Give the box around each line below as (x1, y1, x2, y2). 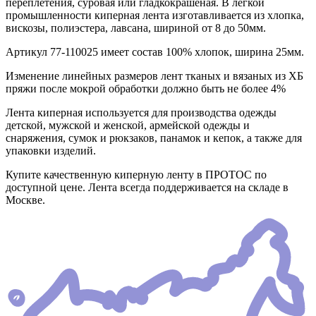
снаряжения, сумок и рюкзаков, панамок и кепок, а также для (6, 132, 302, 145)
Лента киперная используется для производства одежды (6, 107, 276, 119)
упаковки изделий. (6, 145, 96, 157)
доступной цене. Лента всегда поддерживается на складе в (6, 181, 288, 194)
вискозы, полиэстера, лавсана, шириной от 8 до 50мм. (6, 22, 266, 35)
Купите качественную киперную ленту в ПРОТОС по (6, 169, 267, 181)
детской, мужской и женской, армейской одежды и (6, 119, 250, 132)
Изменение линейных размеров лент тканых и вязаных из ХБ (6, 70, 303, 83)
